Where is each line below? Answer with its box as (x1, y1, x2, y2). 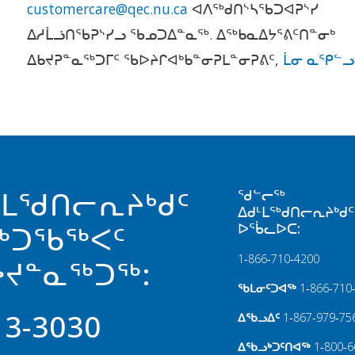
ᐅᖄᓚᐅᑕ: (238, 219, 301, 239)
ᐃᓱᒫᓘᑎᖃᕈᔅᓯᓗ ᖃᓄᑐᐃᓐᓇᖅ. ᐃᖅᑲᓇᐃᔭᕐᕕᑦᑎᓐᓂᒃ (27, 25, 336, 44)
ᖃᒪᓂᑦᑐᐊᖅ (238, 281, 297, 296)
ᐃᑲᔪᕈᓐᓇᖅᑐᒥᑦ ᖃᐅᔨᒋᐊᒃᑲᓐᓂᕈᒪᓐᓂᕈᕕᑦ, (27, 50, 280, 70)
